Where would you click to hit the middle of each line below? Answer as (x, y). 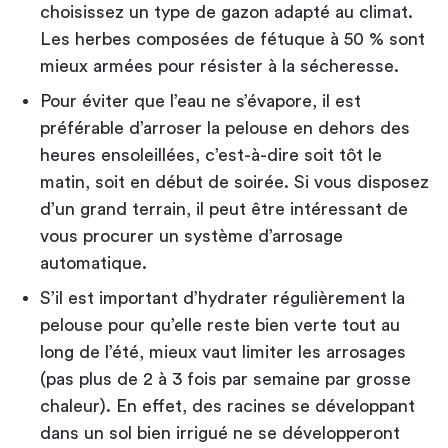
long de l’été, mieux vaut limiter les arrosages (223, 351)
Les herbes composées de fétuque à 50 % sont (232, 38)
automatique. (93, 262)
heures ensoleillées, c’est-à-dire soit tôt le (211, 154)
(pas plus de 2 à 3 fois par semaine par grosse (225, 378)
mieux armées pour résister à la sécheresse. (219, 65)
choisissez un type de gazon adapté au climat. (226, 11)
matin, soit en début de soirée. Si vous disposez (234, 181)
